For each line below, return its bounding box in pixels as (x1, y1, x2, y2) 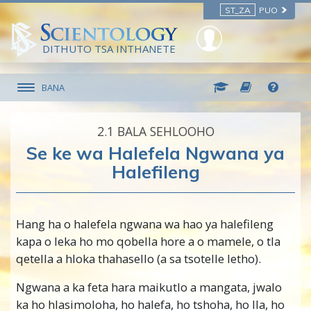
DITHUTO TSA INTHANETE (42, 42, 176, 56)
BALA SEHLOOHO (117, 123, 215, 140)
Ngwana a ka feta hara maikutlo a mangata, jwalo (16, 279, 282, 296)
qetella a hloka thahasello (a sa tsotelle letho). (16, 251, 261, 267)
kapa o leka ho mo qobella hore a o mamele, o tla (16, 233, 280, 250)
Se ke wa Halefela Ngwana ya (26, 142, 285, 165)
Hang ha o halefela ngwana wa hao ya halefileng (16, 216, 274, 233)
